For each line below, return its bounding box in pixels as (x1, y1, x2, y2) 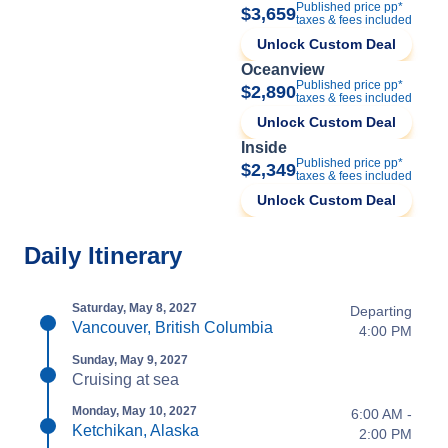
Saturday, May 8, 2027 (72, 301, 197, 315)
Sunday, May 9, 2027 (72, 353, 188, 367)
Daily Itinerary (24, 242, 182, 269)
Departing (350, 303, 412, 319)
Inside (241, 139, 287, 156)
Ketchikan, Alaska (72, 422, 199, 439)
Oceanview (241, 61, 324, 78)
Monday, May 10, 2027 (72, 404, 197, 418)
